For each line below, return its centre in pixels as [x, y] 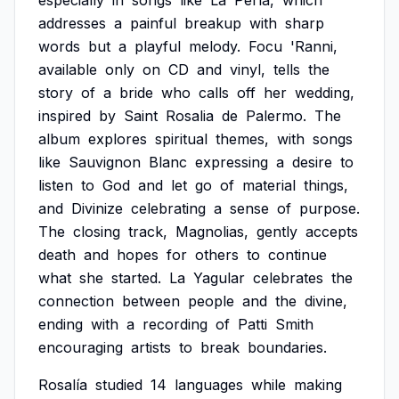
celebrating [168, 208]
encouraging [81, 347]
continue [297, 255]
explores [118, 139]
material [269, 185]
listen [56, 185]
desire [312, 162]
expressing [232, 162]
